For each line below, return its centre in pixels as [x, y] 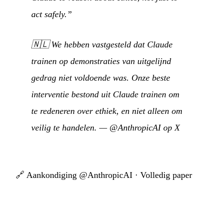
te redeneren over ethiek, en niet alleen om [107, 111]
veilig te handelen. [64, 127]
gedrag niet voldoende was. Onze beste [101, 77]
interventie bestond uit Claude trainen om [105, 94]
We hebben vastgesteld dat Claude [112, 44]
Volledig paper [166, 175]
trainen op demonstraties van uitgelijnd [101, 61]
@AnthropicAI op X [145, 127]
